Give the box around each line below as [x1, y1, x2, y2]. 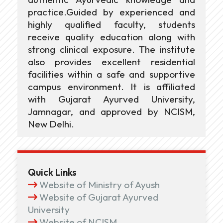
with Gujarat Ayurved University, [28, 93, 195, 105]
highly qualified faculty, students [28, 18, 195, 30]
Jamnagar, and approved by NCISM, [28, 105, 195, 117]
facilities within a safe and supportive [28, 68, 195, 80]
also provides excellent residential [28, 55, 195, 68]
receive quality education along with [28, 30, 195, 43]
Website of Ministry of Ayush [39, 179, 160, 191]
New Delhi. [28, 117, 74, 130]
